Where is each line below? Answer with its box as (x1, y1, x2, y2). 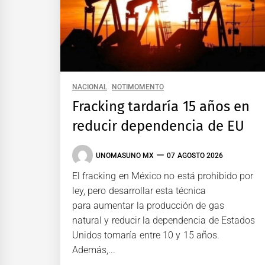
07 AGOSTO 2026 (167, 151, 223, 160)
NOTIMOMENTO (112, 83, 164, 92)
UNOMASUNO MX (96, 151, 154, 160)
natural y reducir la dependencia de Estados (72, 215, 255, 227)
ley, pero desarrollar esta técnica (72, 185, 206, 197)
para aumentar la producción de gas (72, 200, 224, 212)
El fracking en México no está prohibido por (72, 170, 254, 182)
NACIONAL (72, 83, 107, 92)
